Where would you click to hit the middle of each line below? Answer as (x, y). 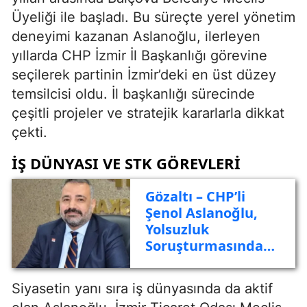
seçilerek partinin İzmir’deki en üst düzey (144, 74)
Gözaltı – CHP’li (195, 197)
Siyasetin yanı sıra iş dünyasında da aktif (142, 288)
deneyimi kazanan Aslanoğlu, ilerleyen (136, 36)
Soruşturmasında (204, 246)
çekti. (29, 132)
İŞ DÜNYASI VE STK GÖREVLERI (126, 163)
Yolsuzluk (177, 230)
